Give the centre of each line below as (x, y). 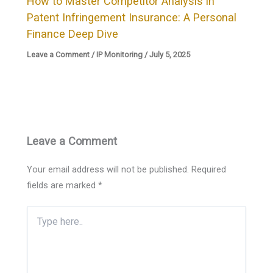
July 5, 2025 (170, 54)
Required (209, 169)
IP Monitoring (120, 54)
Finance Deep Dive (73, 34)
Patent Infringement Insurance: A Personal (132, 17)
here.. (37, 224)
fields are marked (63, 185)
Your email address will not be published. (108, 169)
